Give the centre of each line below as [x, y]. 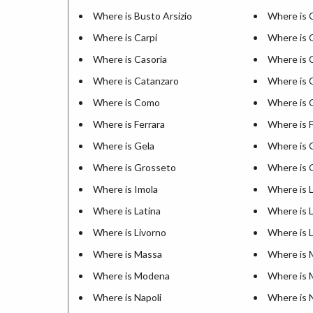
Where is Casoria [130, 59]
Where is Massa [128, 254]
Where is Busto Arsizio [143, 16]
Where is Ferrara [129, 124]
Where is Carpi [125, 37]
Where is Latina [127, 211]
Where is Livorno [130, 232]
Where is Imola [125, 189]
